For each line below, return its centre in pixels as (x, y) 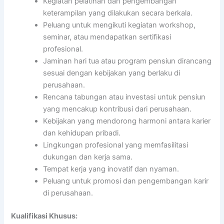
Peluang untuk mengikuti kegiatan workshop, (119, 25)
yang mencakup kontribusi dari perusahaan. (117, 109)
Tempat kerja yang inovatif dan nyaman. (111, 169)
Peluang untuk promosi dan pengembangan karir (126, 181)
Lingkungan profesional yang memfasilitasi (116, 145)
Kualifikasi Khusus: (44, 216)
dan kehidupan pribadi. (82, 133)
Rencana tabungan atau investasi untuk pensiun (124, 97)
